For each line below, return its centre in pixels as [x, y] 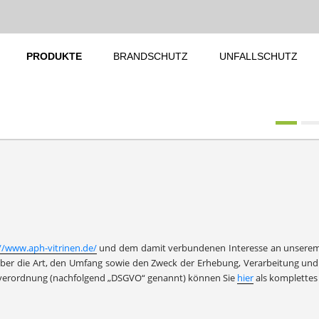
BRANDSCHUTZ [150, 56]
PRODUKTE [54, 56]
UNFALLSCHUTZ [258, 56]
